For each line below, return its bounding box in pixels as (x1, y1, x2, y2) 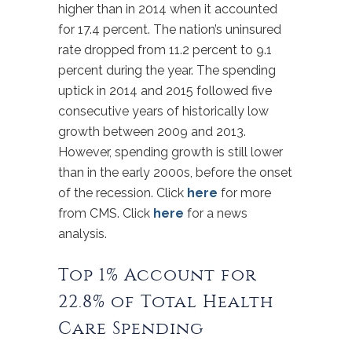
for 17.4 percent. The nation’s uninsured (58, 22, 281, 37)
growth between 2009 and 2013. (58, 124, 246, 139)
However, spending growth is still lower (58, 145, 283, 159)
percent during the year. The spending (58, 63, 276, 78)
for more (218, 185, 271, 200)
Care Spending (58, 318, 203, 339)
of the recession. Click (58, 185, 187, 200)
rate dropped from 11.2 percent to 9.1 (58, 42, 272, 57)
